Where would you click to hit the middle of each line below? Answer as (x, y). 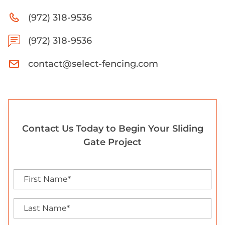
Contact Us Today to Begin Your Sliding (113, 128)
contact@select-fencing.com (93, 64)
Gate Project (113, 142)
